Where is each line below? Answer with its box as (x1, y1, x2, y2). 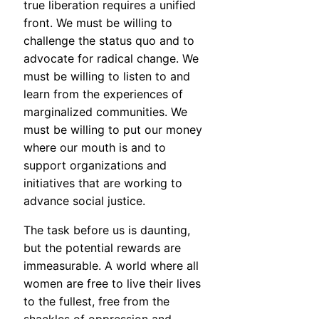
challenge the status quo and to (23, 33, 194, 48)
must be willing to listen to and (23, 69, 190, 84)
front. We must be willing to (23, 16, 172, 31)
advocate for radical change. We (23, 51, 199, 66)
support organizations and (23, 158, 167, 173)
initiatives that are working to (23, 176, 182, 191)
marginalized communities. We (23, 105, 187, 120)
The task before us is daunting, (23, 223, 190, 238)
